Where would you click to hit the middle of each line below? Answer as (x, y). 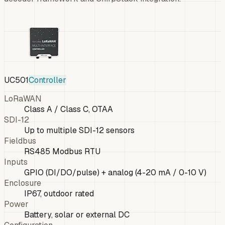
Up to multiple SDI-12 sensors (79, 130)
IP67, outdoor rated (59, 193)
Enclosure (23, 183)
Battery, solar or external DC (77, 214)
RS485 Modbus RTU (62, 151)
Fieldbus (20, 141)
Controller (47, 80)
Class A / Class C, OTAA (69, 109)
